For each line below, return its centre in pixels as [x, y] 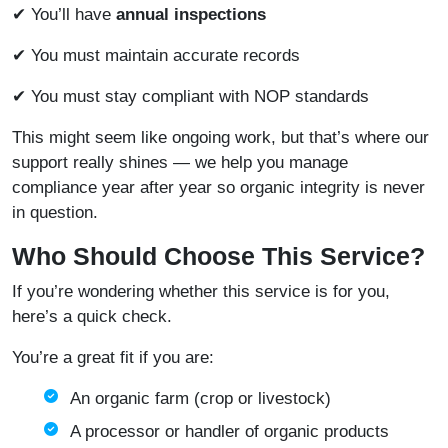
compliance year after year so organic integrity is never [218, 188]
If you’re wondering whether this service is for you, [201, 292]
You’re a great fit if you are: [113, 358]
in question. [55, 213]
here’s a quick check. [92, 317]
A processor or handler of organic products [229, 432]
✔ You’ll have [64, 15]
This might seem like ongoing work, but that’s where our [220, 138]
